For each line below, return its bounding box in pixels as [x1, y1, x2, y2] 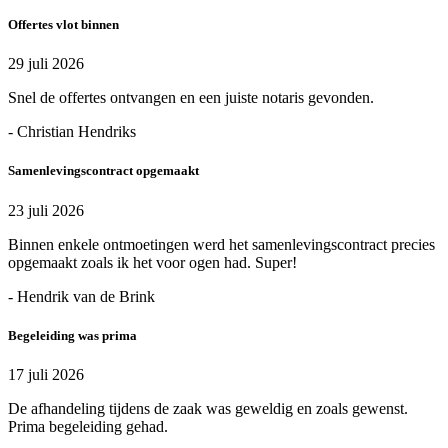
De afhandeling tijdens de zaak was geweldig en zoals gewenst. [8, 399, 408, 417]
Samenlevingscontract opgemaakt [8, 163, 199, 179]
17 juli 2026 [8, 365, 84, 383]
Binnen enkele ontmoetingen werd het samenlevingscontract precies [8, 235, 435, 253]
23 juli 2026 [8, 201, 84, 219]
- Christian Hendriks [8, 123, 136, 141]
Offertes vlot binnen [8, 17, 119, 32]
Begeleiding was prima [8, 327, 137, 343]
